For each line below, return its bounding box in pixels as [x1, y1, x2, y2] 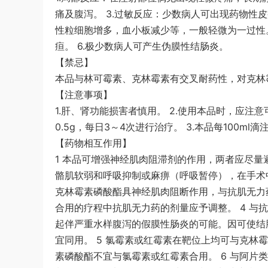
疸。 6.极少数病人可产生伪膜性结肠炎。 [55, 40, 229, 52]
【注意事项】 [55, 89, 112, 100]
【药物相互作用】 [55, 137, 132, 149]
